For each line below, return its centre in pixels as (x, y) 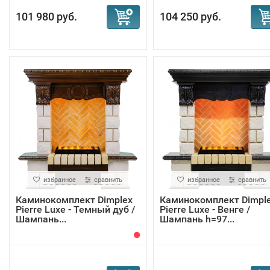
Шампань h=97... (197, 219)
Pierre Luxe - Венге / (205, 209)
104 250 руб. (190, 17)
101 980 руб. (46, 17)
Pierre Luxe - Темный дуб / (75, 209)
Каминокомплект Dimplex (74, 200)
